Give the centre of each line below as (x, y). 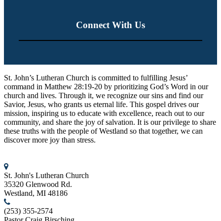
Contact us (20, 158)
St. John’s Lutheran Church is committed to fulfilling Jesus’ (96, 78)
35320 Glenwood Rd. (38, 184)
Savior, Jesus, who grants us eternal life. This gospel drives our (101, 105)
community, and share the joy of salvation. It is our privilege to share (110, 122)
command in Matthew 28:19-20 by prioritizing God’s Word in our (106, 87)
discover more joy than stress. (50, 140)
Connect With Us (110, 25)
